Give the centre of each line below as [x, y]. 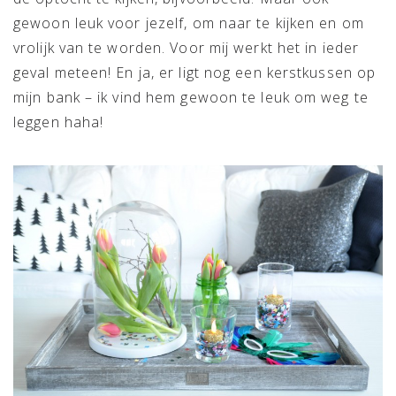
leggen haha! [59, 122]
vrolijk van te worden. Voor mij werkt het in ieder [187, 47]
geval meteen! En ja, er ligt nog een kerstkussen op [195, 72]
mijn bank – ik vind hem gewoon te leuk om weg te [191, 97]
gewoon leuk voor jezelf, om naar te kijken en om [189, 23]
